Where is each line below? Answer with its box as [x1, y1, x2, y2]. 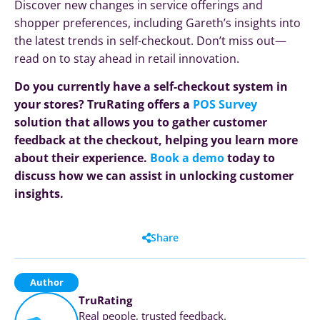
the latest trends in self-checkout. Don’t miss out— [14, 32, 286, 49]
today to [224, 150, 275, 166]
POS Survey [193, 96, 257, 113]
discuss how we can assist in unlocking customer [14, 168, 294, 184]
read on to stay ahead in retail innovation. [14, 50, 239, 66]
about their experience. [14, 150, 150, 166]
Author [29, 276, 64, 289]
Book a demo [150, 150, 224, 166]
